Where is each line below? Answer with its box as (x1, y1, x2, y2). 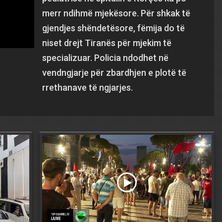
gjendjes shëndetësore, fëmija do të (42, 23, 185, 33)
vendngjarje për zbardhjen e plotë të (42, 67, 187, 78)
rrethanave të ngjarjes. (42, 82, 133, 93)
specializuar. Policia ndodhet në (42, 53, 169, 63)
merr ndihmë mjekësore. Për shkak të (42, 8, 191, 18)
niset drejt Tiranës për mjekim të (42, 38, 172, 48)
